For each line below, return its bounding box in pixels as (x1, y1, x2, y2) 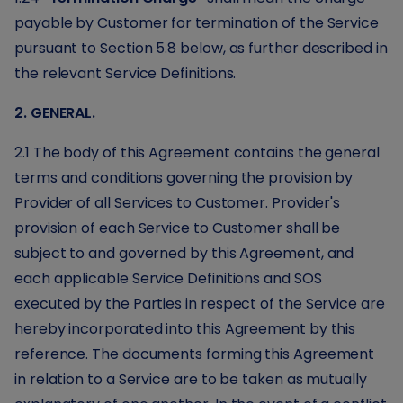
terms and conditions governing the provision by (14, 167, 354, 188)
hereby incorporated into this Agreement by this (14, 318, 356, 339)
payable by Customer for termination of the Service (14, 13, 380, 33)
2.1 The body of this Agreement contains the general (14, 142, 380, 163)
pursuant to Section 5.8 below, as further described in (14, 38, 388, 58)
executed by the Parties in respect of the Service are (14, 293, 385, 314)
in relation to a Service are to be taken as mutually (14, 369, 367, 390)
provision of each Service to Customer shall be (14, 218, 341, 238)
